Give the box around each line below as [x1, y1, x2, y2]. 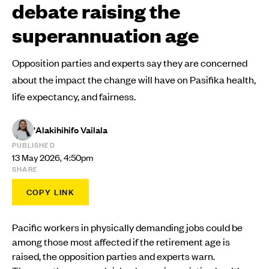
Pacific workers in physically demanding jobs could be [12, 220, 243, 234]
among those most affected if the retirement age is [12, 235, 230, 249]
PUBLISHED [12, 140, 55, 151]
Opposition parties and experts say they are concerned [12, 56, 247, 70]
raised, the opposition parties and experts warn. [12, 249, 215, 263]
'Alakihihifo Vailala [34, 124, 107, 136]
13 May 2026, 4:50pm [12, 151, 93, 164]
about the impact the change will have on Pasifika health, [12, 73, 256, 86]
